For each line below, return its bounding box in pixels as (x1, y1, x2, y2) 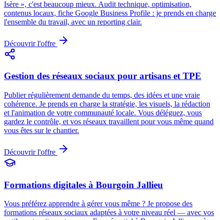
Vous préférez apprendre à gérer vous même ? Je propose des (4, 199, 192, 208)
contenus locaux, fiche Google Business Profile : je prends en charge (4, 8, 216, 17)
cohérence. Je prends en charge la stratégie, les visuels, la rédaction (4, 99, 210, 108)
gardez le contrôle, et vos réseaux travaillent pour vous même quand (4, 117, 214, 126)
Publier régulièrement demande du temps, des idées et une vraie (4, 90, 200, 99)
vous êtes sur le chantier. (4, 126, 79, 135)
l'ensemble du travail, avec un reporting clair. (4, 17, 142, 26)
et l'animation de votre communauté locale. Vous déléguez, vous (4, 108, 202, 117)
